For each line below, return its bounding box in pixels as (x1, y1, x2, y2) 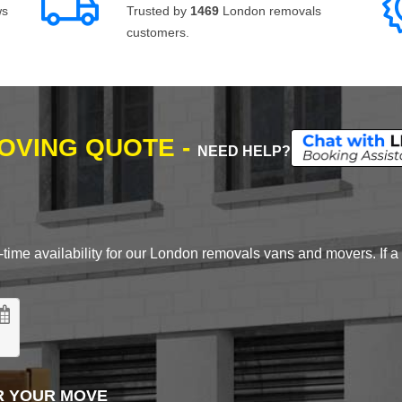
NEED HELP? (197, 143, 291, 159)
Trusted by (127, 4, 190, 18)
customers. (127, 25, 189, 39)
